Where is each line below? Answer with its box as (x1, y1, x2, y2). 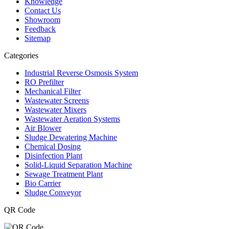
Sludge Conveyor (25, 188, 81, 197)
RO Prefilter (25, 77, 64, 86)
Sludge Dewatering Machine (25, 132, 117, 142)
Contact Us (25, 6, 61, 15)
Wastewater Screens (25, 96, 89, 105)
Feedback (25, 24, 56, 33)
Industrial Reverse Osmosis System (25, 68, 138, 77)
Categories (4, 51, 38, 60)
